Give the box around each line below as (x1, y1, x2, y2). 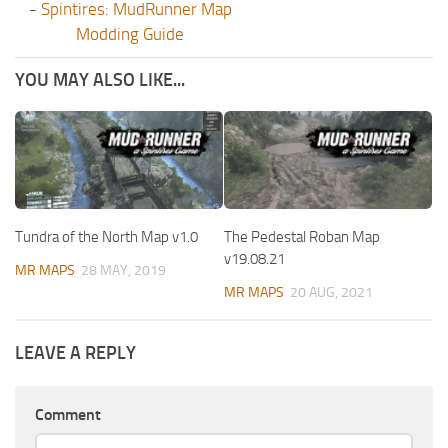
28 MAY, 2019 (81, 261, 166, 279)
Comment (35, 405, 101, 425)
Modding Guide (76, 23, 184, 44)
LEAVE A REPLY (15, 342, 136, 365)
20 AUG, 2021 (290, 283, 373, 301)
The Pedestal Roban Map (224, 227, 380, 246)
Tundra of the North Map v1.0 (15, 227, 198, 246)
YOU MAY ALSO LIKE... (15, 68, 185, 91)
